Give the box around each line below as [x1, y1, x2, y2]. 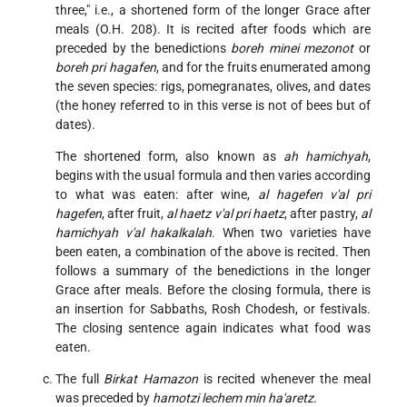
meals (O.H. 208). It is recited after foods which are [55, 22, 371, 37]
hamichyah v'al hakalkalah [55, 225, 212, 241]
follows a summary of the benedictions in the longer [55, 263, 371, 279]
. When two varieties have [212, 225, 371, 241]
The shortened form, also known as [55, 149, 283, 164]
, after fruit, [102, 206, 167, 222]
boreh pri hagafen [55, 60, 156, 75]
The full [55, 372, 104, 387]
